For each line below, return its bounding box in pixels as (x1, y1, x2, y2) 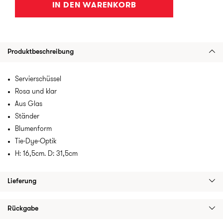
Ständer (15, 113, 39, 120)
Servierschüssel (15, 76, 61, 83)
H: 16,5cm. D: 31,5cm (15, 150, 78, 158)
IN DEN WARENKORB (52, 1, 136, 9)
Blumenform (15, 125, 52, 133)
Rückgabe (7, 205, 38, 213)
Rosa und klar (15, 88, 57, 96)
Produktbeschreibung (7, 48, 74, 56)
